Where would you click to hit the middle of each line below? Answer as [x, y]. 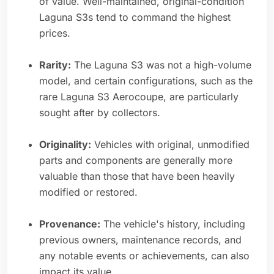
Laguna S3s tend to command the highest [135, 17]
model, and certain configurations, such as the [146, 81]
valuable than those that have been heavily [137, 176]
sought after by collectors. [100, 113]
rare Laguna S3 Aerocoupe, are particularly [139, 97]
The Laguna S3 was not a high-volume [161, 65]
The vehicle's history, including [173, 224]
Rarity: [55, 65]
